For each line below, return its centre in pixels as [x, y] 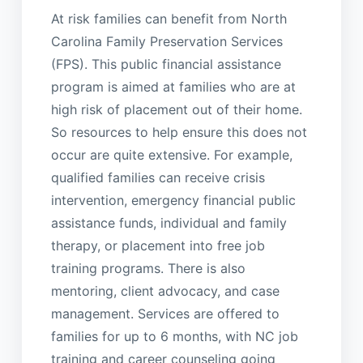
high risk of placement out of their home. [176, 109]
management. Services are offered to [165, 313]
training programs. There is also [148, 268]
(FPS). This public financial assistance [166, 64]
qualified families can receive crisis [158, 177]
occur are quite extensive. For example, [171, 154]
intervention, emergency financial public [173, 200]
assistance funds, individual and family [169, 222]
